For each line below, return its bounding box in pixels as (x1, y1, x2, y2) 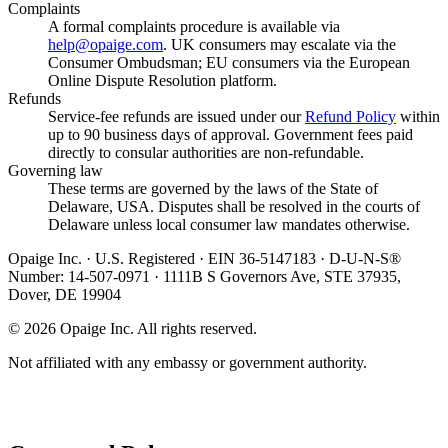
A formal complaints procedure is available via (48, 18, 340, 36)
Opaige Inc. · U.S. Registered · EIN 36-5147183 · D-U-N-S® (8, 250, 401, 268)
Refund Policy (305, 108, 396, 126)
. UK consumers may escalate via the (163, 36, 396, 54)
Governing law (8, 162, 103, 180)
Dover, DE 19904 (8, 286, 121, 304)
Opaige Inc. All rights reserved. (56, 320, 257, 338)
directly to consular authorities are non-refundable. (48, 144, 364, 162)
